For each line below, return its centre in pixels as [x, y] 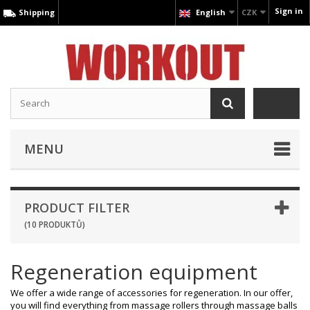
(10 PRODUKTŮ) [55, 224]
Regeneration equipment [134, 271]
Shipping [36, 12]
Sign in [289, 11]
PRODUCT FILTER [77, 207]
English [211, 12]
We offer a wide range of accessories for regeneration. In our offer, [152, 292]
